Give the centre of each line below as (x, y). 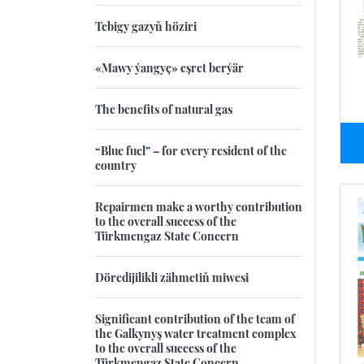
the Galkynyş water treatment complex (196, 333)
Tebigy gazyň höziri (146, 26)
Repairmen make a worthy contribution (199, 206)
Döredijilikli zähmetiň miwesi (172, 277)
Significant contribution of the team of (195, 318)
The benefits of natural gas (164, 108)
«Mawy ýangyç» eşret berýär (169, 67)
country (116, 165)
